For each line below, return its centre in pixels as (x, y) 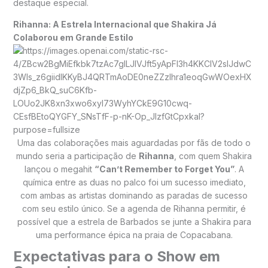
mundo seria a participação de (77, 156)
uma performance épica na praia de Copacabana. (134, 235)
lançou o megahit (59, 169)
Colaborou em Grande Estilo (73, 38)
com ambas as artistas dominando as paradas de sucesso (134, 196)
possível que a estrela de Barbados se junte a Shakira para (134, 222)
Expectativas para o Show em (116, 257)
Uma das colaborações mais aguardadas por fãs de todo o (134, 143)
